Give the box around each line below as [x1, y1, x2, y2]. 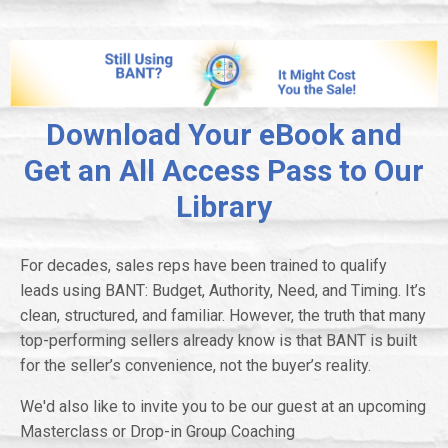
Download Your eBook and [46, 116, 402, 152]
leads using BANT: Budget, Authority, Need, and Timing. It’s [20, 280, 426, 300]
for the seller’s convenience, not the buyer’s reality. [20, 355, 371, 375]
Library [176, 188, 272, 224]
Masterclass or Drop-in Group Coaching [20, 421, 295, 441]
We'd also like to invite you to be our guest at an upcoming [20, 396, 426, 416]
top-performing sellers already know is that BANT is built [20, 330, 417, 350]
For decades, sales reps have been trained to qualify [20, 255, 387, 275]
